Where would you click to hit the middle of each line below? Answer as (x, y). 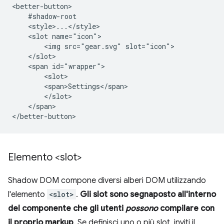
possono (142, 208)
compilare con (186, 208)
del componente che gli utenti (67, 208)
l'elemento (27, 194)
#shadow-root (44, 16)
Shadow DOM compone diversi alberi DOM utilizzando (107, 180)
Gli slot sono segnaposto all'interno (148, 194)
